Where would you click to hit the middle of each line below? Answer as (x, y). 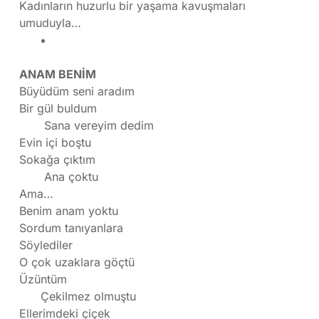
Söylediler (46, 245)
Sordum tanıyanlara (71, 228)
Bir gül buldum (58, 109)
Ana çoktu (59, 177)
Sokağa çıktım (57, 160)
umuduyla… (50, 23)
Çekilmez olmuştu (78, 297)
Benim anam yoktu (69, 211)
